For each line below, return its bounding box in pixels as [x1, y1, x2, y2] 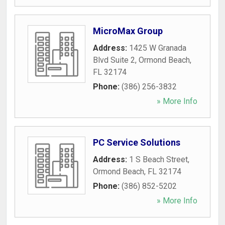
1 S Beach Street [129, 155, 188, 164]
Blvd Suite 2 [93, 55, 135, 65]
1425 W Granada [129, 43, 186, 53]
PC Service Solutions [93, 137, 180, 148]
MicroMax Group [93, 26, 163, 36]
